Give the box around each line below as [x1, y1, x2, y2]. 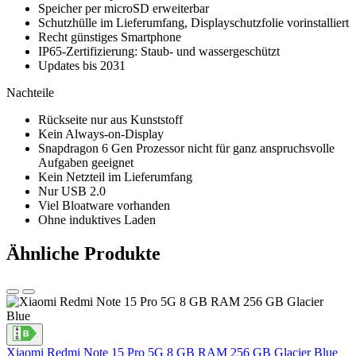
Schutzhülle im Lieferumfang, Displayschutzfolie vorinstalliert [38, 16, 349, 30]
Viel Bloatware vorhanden [38, 199, 170, 213]
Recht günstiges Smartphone [38, 30, 181, 44]
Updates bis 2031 [38, 59, 126, 73]
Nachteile [6, 86, 54, 100]
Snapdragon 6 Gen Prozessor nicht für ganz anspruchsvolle [38, 141, 335, 156]
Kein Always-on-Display [38, 127, 164, 141]
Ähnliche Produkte [6, 243, 161, 265]
